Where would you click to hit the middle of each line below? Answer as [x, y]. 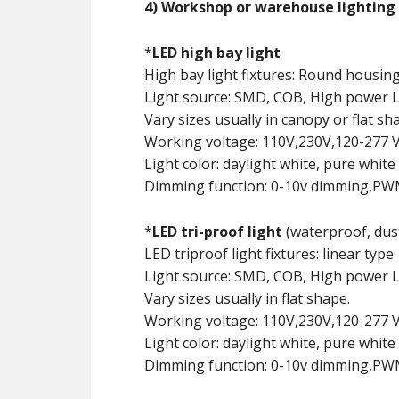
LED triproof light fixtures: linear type [269, 254]
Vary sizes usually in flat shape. [247, 298]
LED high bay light [216, 53]
